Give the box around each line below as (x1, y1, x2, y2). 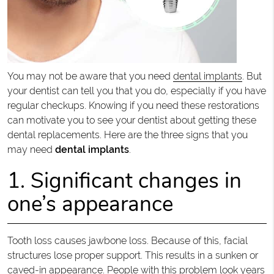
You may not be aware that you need (7, 70, 173, 82)
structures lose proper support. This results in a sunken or (7, 249, 258, 261)
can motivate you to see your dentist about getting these (7, 114, 256, 126)
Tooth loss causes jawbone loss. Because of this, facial (7, 234, 248, 246)
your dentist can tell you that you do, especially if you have (7, 84, 266, 97)
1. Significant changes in (7, 166, 242, 195)
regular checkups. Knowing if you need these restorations (7, 99, 259, 111)
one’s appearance (7, 189, 173, 218)
